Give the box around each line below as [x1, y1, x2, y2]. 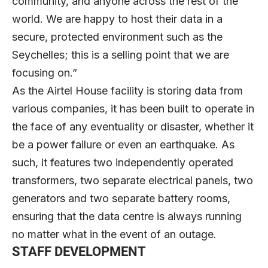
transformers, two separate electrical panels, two [12, 173, 253, 187]
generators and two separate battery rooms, [12, 191, 230, 205]
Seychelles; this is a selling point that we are [12, 48, 229, 61]
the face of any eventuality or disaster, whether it [12, 120, 254, 133]
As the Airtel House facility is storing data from [12, 84, 243, 97]
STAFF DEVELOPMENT [12, 243, 146, 259]
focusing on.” [12, 66, 77, 79]
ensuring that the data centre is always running [12, 209, 242, 223]
